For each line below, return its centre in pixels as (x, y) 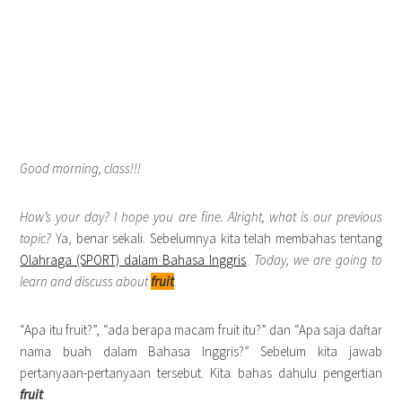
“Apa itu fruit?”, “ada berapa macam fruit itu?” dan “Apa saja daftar (201, 330)
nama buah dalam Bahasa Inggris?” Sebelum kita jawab (201, 351)
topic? (36, 238)
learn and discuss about (84, 281)
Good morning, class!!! (81, 168)
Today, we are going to (318, 260)
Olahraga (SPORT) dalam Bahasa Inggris (133, 260)
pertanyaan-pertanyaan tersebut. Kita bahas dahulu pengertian (201, 373)
